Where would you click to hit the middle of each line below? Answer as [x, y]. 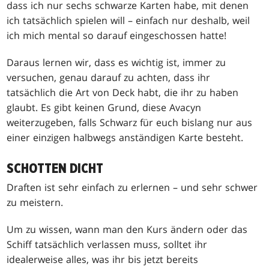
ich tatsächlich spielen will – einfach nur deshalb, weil [128, 21]
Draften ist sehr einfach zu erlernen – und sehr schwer [132, 188]
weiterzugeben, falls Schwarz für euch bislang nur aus [130, 123]
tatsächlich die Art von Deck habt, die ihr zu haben [123, 93]
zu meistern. [35, 203]
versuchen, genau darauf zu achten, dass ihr [109, 78]
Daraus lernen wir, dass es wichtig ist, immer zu [116, 63]
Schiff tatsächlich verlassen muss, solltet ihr [107, 245]
